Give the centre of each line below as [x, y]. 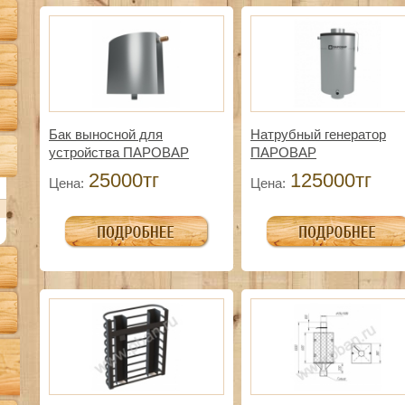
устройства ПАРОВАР [119, 153]
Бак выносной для [106, 135]
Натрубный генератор [318, 135]
